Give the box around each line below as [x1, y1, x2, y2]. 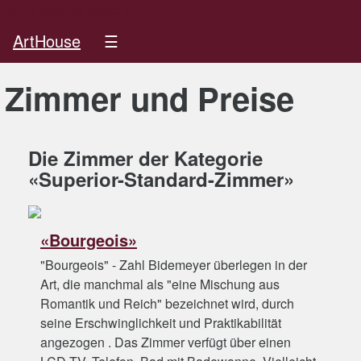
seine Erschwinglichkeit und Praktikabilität [40, 313, 281, 332]
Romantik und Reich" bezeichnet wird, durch [40, 294, 294, 313]
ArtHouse [13, 29, 81, 53]
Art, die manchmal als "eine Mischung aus [40, 275, 280, 293]
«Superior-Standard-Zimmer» [28, 165, 294, 193]
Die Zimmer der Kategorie [28, 144, 263, 172]
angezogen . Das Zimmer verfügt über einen [40, 333, 291, 351]
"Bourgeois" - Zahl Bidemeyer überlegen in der [40, 255, 307, 274]
